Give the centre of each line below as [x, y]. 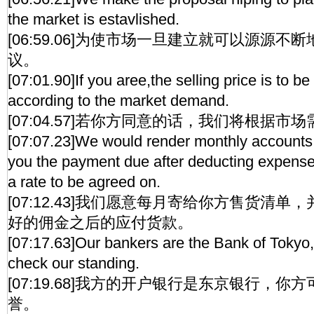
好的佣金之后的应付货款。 [100, 223]
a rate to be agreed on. [84, 182]
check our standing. [74, 263]
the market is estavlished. [94, 19]
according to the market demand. [118, 101]
